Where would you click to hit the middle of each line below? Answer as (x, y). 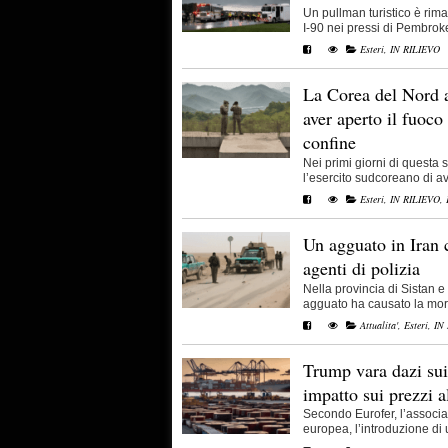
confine (329, 141)
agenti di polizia (361, 267)
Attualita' (379, 324)
